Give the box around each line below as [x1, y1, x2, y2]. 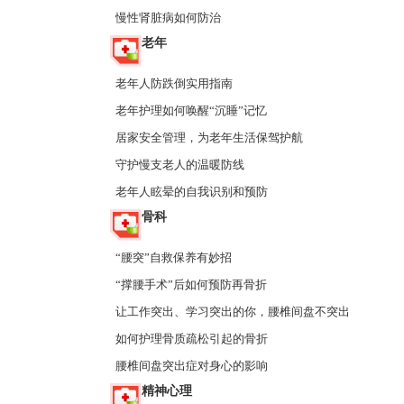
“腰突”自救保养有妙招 [115, 251, 232, 264]
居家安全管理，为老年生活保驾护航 [115, 131, 303, 144]
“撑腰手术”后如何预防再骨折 [115, 278, 267, 291]
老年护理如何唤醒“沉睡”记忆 [115, 104, 267, 117]
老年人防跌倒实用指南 [115, 77, 233, 90]
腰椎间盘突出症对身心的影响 [115, 359, 268, 372]
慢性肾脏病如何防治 [115, 11, 221, 24]
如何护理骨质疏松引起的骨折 [115, 332, 268, 345]
